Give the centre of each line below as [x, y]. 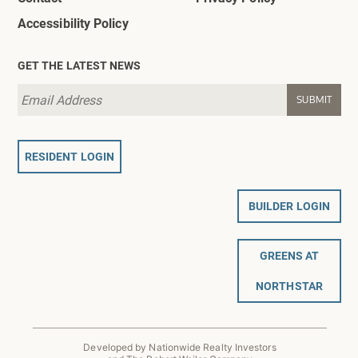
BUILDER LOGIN [289, 205]
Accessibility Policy [73, 22]
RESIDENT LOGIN [70, 156]
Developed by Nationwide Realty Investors [180, 347]
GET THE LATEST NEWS [80, 65]
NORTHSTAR [289, 285]
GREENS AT [289, 255]
